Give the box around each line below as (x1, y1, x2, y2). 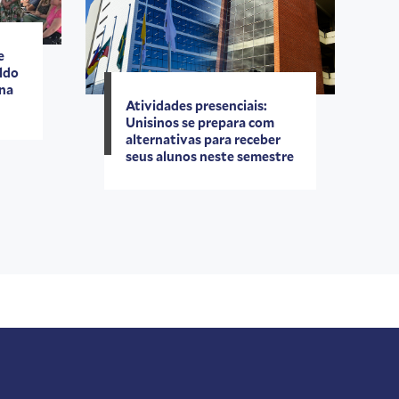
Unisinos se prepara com (125, 114, 274, 132)
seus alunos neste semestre (125, 148, 294, 166)
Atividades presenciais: (125, 97, 267, 115)
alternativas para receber (125, 131, 281, 149)
